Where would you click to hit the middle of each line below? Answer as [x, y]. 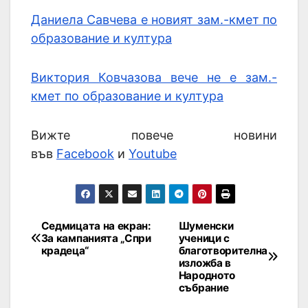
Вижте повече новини [154, 135]
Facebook [85, 153]
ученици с [204, 238]
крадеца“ [65, 250]
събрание [203, 287]
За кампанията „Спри [96, 238]
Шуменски [206, 225]
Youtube [153, 153]
